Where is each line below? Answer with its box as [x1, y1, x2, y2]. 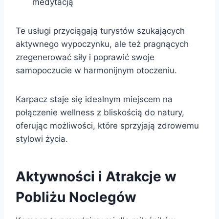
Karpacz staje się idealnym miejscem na [16, 94, 173, 104]
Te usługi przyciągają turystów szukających [16, 25, 185, 36]
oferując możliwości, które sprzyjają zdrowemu [16, 120, 199, 131]
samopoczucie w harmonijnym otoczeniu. [16, 65, 177, 75]
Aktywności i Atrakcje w [16, 168, 176, 185]
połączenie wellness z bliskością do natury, [16, 107, 184, 117]
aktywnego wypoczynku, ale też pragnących [16, 39, 189, 49]
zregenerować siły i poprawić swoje [16, 52, 154, 62]
